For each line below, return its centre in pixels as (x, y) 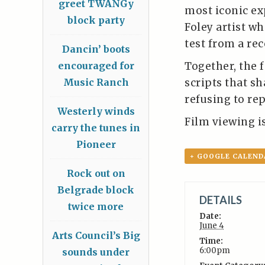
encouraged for (96, 66)
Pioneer (96, 145)
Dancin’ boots (96, 49)
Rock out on (96, 174)
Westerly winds (96, 112)
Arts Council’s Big (96, 236)
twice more (96, 207)
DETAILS (220, 200)
